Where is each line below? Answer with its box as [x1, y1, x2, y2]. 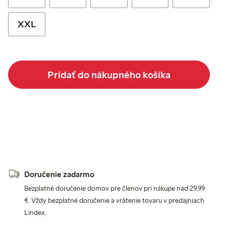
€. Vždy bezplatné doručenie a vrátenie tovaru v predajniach [24, 196, 204, 205]
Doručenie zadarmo [24, 169, 94, 180]
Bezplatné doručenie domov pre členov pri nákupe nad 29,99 [24, 184, 205, 193]
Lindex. [24, 208, 46, 217]
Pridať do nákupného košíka [47, 68, 171, 81]
